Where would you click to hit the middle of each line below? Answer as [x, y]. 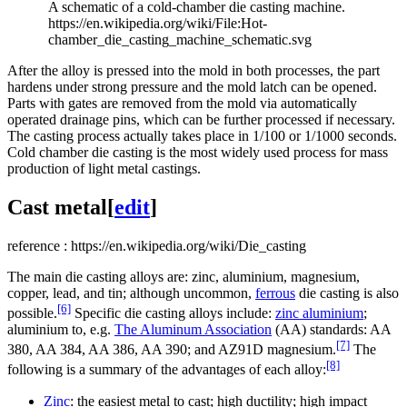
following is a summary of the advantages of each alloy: [167, 370]
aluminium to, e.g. [61, 330]
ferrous [275, 293]
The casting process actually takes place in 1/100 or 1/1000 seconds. [202, 135]
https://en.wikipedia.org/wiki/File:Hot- [157, 23]
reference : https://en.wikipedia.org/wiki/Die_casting [157, 245]
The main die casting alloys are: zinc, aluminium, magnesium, [184, 276]
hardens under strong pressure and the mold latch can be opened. [192, 86]
